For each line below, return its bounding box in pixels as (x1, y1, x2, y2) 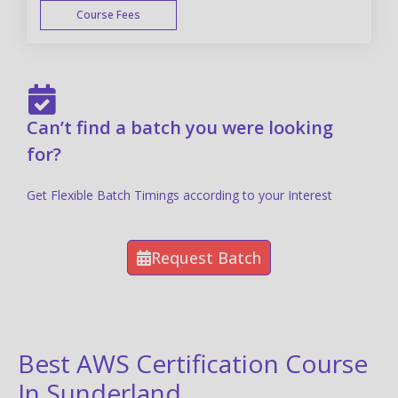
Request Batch (151, 246, 261, 268)
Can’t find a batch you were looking (27, 115, 333, 139)
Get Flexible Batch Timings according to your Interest (27, 186, 336, 203)
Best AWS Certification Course (18, 346, 368, 380)
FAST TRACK (326, 43, 372, 88)
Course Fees (76, 6, 140, 22)
